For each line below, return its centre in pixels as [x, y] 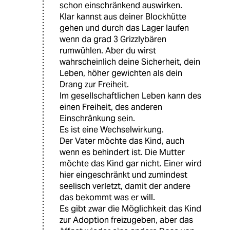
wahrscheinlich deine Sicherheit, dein [130, 62]
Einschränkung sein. [97, 118]
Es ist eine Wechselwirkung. [112, 129]
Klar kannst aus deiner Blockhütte [123, 16]
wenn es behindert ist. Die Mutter [122, 152]
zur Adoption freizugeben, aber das [126, 220]
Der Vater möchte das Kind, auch [122, 141]
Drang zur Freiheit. [94, 84]
